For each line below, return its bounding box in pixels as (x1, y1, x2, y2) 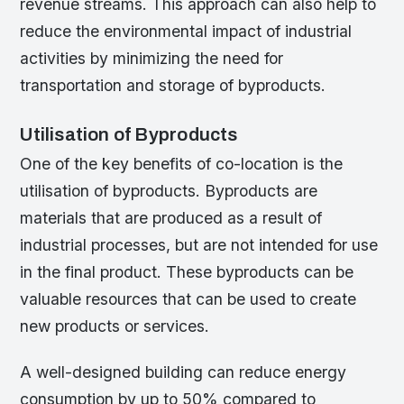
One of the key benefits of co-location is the (20, 154, 344, 174)
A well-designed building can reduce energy (20, 363, 347, 382)
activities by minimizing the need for (20, 48, 284, 68)
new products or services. (20, 317, 210, 336)
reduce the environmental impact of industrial (20, 21, 353, 41)
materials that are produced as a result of (20, 208, 323, 228)
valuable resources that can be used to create (20, 289, 357, 309)
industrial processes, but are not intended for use (20, 235, 379, 255)
